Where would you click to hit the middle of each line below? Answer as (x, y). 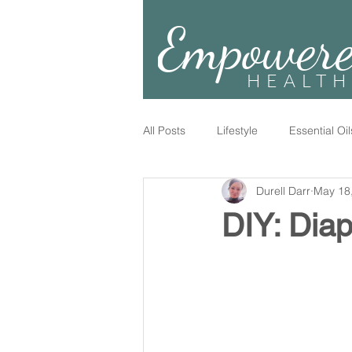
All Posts (164, 130)
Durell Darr (283, 191)
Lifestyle (237, 130)
